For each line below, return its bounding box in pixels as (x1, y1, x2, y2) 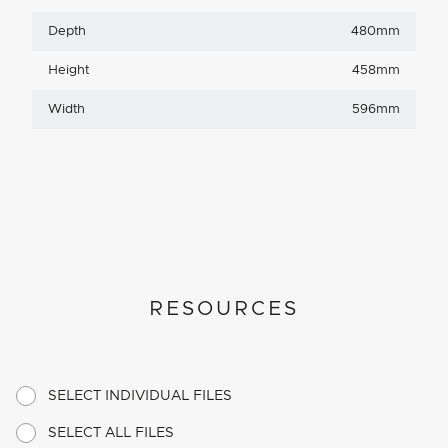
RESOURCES (149, 298, 299, 319)
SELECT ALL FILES (48, 425, 174, 440)
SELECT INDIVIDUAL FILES (48, 388, 232, 403)
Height (48, 63, 89, 77)
